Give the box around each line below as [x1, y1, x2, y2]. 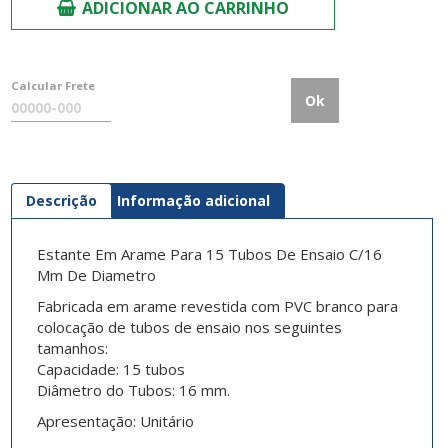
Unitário [135, 411, 194, 432]
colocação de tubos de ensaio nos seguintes [36, 317, 342, 338]
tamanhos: [36, 338, 108, 359]
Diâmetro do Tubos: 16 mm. [36, 380, 230, 401]
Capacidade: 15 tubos [36, 359, 185, 380]
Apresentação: [36, 411, 136, 432]
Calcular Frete [10, 78, 95, 94]
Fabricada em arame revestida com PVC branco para [36, 296, 398, 317]
